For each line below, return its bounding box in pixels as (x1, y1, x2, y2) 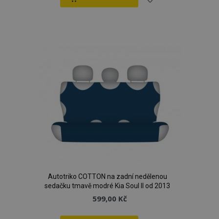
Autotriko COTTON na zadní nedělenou (47, 173, 167, 180)
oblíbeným (141, 48, 191, 60)
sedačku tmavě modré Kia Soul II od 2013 (44, 182, 170, 190)
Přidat (141, 10, 168, 22)
